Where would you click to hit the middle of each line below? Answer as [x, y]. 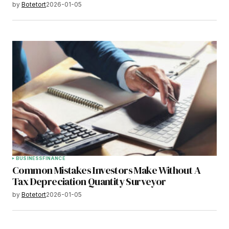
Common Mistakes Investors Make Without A [106, 170]
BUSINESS [29, 158]
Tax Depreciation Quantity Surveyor [89, 181]
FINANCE [54, 158]
